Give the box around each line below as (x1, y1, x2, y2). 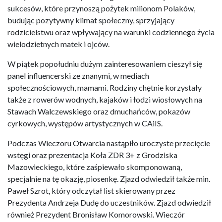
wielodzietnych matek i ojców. (7, 39, 110, 49)
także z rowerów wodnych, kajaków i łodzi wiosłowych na (7, 94, 202, 104)
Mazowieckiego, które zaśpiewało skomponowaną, (7, 162, 182, 171)
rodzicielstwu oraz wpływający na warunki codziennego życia (7, 27, 215, 37)
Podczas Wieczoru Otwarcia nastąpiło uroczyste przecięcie (7, 138, 210, 148)
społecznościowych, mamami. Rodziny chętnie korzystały (7, 82, 202, 92)
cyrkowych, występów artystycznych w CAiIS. (7, 118, 163, 128)
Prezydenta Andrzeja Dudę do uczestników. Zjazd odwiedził (7, 197, 211, 207)
